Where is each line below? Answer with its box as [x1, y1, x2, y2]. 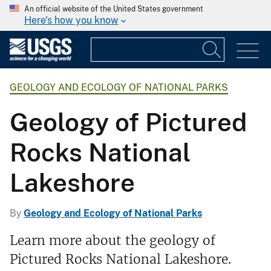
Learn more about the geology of [10, 232, 215, 249]
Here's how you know [24, 15, 119, 26]
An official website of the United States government [24, 5, 203, 13]
